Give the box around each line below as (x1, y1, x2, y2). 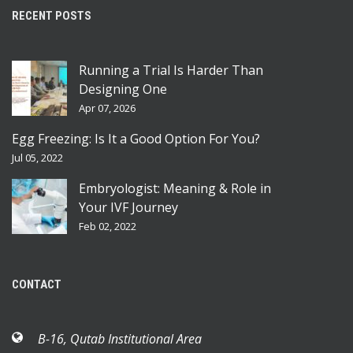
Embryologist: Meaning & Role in (79, 179, 271, 197)
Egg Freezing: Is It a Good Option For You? (12, 129, 260, 147)
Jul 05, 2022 (12, 150, 63, 165)
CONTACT (12, 277, 61, 292)
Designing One (79, 80, 167, 98)
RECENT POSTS (12, 8, 91, 23)
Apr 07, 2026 (79, 100, 136, 115)
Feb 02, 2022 (79, 218, 136, 233)
